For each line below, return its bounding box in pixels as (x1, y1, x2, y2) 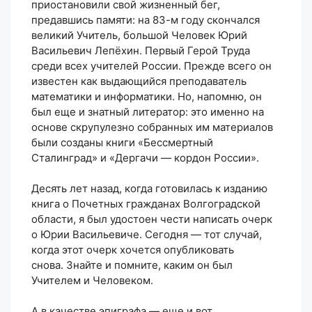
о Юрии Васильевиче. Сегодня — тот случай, (31, 227, 262, 241)
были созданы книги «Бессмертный (31, 135, 213, 149)
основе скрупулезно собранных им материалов (31, 120, 273, 134)
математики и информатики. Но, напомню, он (31, 89, 262, 103)
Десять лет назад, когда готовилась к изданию (31, 181, 267, 195)
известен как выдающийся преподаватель (31, 74, 247, 88)
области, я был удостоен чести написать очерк (31, 212, 272, 226)
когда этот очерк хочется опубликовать (31, 242, 234, 256)
